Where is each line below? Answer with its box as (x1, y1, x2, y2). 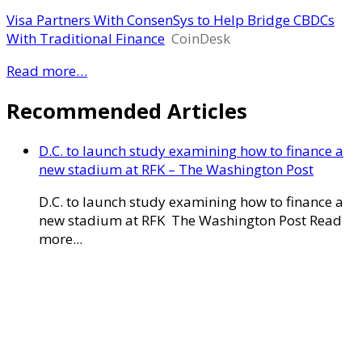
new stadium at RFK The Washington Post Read (39, 210, 342, 229)
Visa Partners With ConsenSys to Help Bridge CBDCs (6, 10, 335, 29)
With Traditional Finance (6, 28, 165, 48)
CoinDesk (171, 28, 230, 48)
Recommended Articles (6, 96, 247, 124)
